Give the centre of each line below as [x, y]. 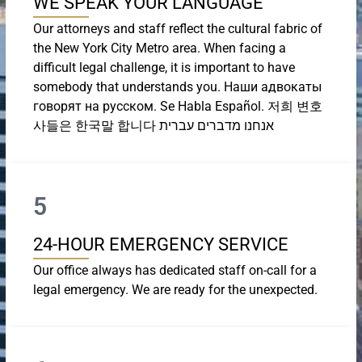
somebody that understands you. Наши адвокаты [177, 86]
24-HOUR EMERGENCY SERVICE [161, 244]
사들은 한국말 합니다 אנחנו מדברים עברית [217, 125]
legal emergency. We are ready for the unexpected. [175, 289]
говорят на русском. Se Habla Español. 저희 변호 [178, 106]
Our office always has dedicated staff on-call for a [175, 270]
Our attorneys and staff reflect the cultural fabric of [178, 28]
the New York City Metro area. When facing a [160, 48]
